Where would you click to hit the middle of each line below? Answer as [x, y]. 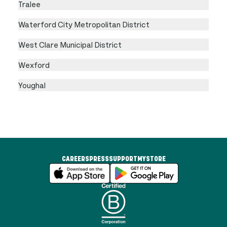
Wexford [34, 65]
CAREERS [75, 159]
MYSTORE [151, 159]
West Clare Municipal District [70, 44]
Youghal [32, 85]
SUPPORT [123, 159]
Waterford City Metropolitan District [84, 24]
